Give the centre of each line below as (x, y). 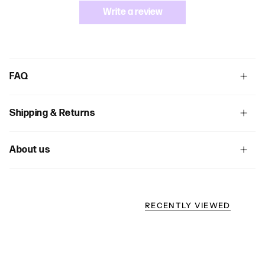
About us (30, 150)
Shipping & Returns (52, 113)
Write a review (132, 12)
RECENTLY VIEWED (188, 205)
